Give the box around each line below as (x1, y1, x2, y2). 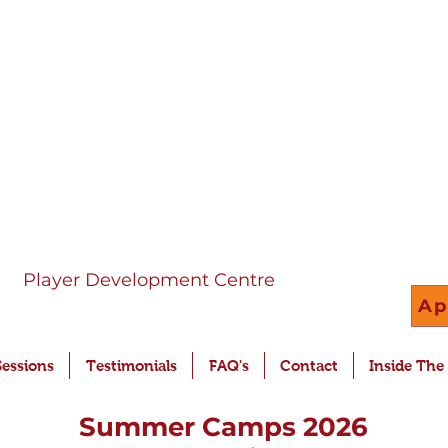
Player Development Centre (23, 269, 275, 291)
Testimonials (85, 357, 177, 374)
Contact (280, 357, 338, 374)
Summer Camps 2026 (78, 411, 368, 443)
